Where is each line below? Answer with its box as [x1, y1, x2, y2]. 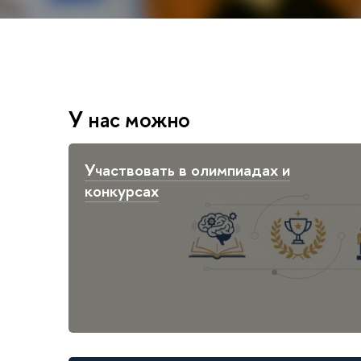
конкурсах [85, 179, 159, 201]
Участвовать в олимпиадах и [85, 158, 290, 180]
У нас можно [68, 105, 191, 135]
